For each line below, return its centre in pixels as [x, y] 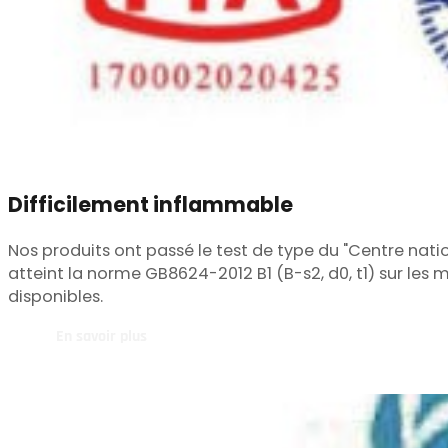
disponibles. [55, 297]
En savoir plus [101, 337]
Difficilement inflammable [150, 204]
